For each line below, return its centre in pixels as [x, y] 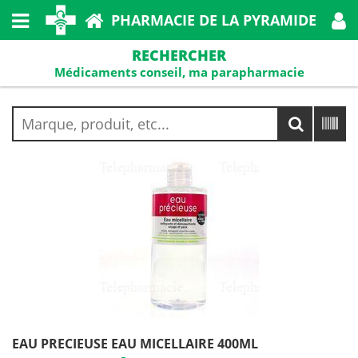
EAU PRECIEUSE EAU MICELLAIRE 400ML [135, 344]
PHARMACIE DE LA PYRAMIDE [213, 20]
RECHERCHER [179, 55]
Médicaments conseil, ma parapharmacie [179, 72]
